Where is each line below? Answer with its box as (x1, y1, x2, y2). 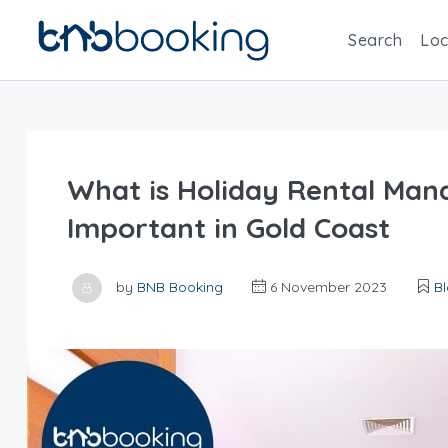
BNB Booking (137, 277, 223, 296)
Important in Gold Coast (67, 210, 390, 245)
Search (348, 30, 402, 50)
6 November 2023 (266, 277, 387, 296)
